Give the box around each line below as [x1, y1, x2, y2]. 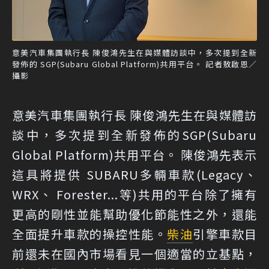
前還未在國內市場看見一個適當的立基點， [12, 244, 257, 262]
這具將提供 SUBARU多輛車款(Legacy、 [12, 165, 257, 183]
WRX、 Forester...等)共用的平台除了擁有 [12, 185, 257, 203]
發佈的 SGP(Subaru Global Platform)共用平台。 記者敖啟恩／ [12, 58, 257, 70]
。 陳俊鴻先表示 [165, 145, 258, 163]
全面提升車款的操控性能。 [12, 225, 167, 243]
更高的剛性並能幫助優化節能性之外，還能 [12, 205, 257, 223]
